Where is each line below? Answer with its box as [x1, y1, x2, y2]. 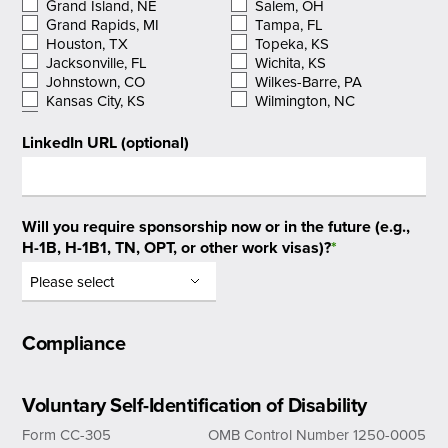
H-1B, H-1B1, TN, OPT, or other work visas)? [22, 236, 332, 260]
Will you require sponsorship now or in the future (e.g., [22, 215, 411, 239]
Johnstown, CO [46, 70, 146, 93]
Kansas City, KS [46, 89, 146, 112]
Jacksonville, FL [46, 51, 148, 74]
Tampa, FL [255, 13, 324, 36]
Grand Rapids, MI [46, 13, 160, 36]
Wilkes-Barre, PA [255, 70, 363, 93]
